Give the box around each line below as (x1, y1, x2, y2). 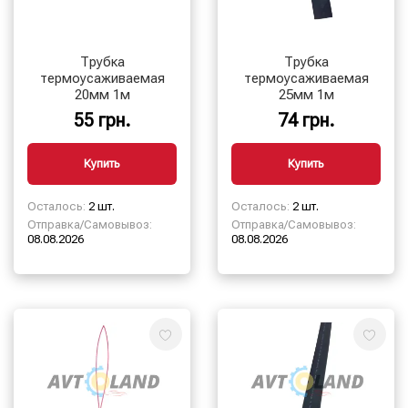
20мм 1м (112, 86, 130, 103)
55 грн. (74, 108, 130, 131)
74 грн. (278, 108, 334, 131)
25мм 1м (316, 86, 334, 103)
